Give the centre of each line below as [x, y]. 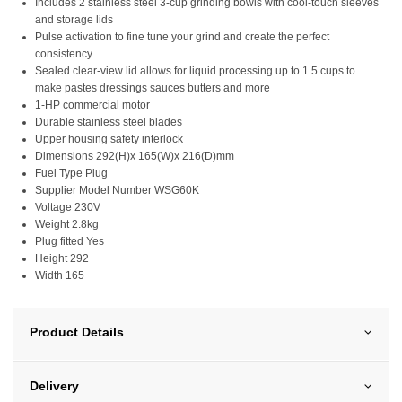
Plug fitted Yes [70, 242]
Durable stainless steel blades [109, 122]
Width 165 [60, 276]
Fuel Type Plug [71, 174]
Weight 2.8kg [67, 225]
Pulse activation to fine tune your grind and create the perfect [182, 37]
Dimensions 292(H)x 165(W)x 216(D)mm [135, 157]
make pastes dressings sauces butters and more [153, 88]
